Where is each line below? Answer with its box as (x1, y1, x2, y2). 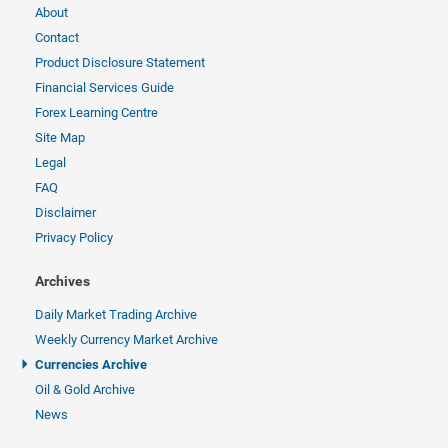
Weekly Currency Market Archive (35, 332, 218, 347)
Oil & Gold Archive (35, 382, 135, 397)
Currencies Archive (35, 357, 147, 372)
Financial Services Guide (35, 80, 174, 95)
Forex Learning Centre (35, 105, 158, 120)
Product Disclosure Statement (35, 55, 205, 70)
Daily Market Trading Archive (35, 307, 197, 322)
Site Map (35, 130, 85, 145)
